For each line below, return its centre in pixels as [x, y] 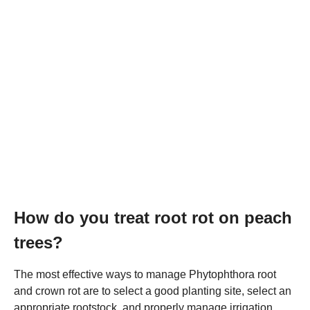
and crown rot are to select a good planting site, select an [153, 291]
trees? [38, 242]
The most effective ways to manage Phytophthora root [145, 274]
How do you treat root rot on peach [153, 217]
